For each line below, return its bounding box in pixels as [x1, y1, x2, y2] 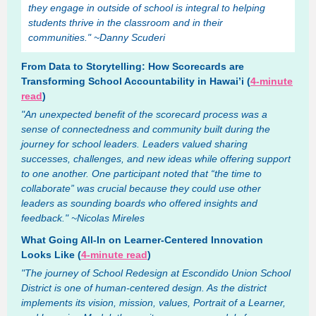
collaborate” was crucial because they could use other [21, 183, 261, 194]
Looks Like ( [21, 249, 81, 260]
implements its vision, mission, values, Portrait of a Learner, [21, 297, 286, 308]
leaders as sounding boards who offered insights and [21, 197, 257, 209]
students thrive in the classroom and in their [28, 17, 223, 28]
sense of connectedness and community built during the [21, 123, 270, 135]
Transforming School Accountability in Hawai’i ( [21, 75, 250, 87]
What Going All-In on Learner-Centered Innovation [21, 234, 263, 245]
